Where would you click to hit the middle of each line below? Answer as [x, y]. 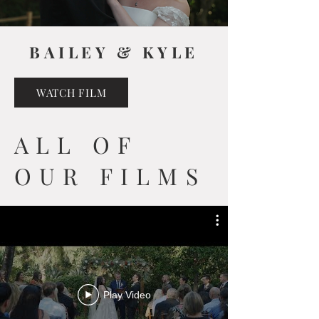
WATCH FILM [71, 93]
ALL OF [76, 144]
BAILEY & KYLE [114, 52]
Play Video [127, 295]
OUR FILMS [110, 176]
